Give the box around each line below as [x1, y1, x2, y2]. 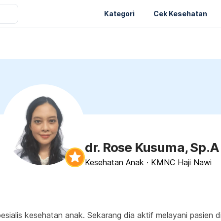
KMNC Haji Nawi [150, 157, 212, 167]
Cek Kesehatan [153, 9, 207, 18]
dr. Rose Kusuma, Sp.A [84, 140, 220, 155]
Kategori [104, 9, 135, 18]
